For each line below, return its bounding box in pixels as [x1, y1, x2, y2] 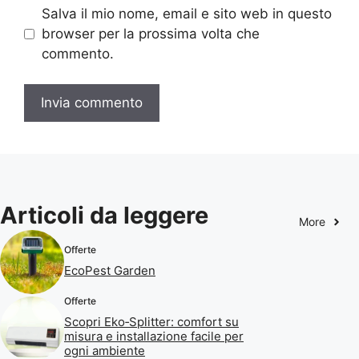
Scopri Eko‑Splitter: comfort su [64, 314, 239, 330]
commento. [41, 45, 114, 62]
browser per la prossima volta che [41, 25, 260, 42]
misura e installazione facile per [64, 329, 244, 345]
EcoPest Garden [64, 262, 155, 278]
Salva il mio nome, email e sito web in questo [41, 5, 332, 22]
